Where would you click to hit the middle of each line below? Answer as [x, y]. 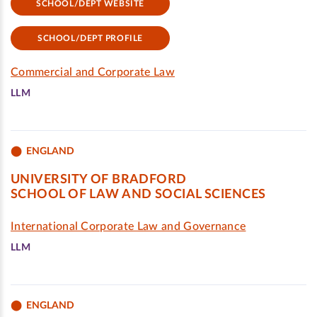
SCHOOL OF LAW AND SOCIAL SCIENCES [138, 195]
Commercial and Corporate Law [93, 72]
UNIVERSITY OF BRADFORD [99, 180]
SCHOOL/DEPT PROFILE [90, 38]
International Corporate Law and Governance [128, 226]
